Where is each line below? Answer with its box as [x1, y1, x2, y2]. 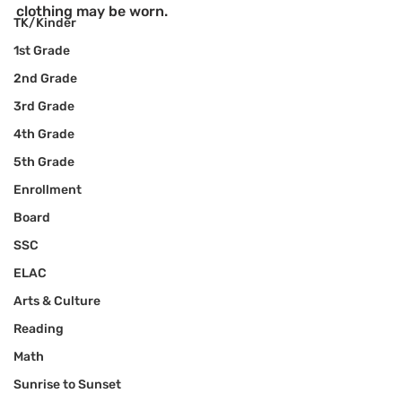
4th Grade [13, 127, 74, 142]
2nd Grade [13, 71, 77, 86]
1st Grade [13, 43, 70, 58]
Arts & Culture [13, 293, 100, 309]
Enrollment [13, 182, 82, 197]
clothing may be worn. [16, 3, 168, 20]
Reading [13, 321, 64, 336]
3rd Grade [13, 99, 74, 114]
